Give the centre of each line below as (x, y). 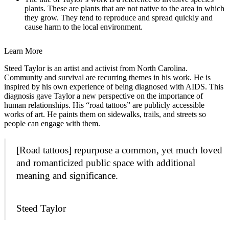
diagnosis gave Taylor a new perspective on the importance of (104, 96)
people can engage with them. (53, 124)
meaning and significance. (67, 175)
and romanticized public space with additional (106, 163)
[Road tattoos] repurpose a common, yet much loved (119, 150)
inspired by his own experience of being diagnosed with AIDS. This (114, 87)
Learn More (23, 51)
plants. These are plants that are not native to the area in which (124, 9)
